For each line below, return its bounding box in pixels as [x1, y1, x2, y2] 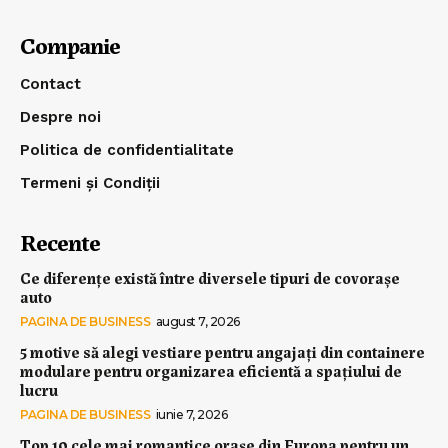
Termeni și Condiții [20, 173, 160, 192]
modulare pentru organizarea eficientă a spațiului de [20, 358, 402, 382]
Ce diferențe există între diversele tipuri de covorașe [20, 265, 400, 289]
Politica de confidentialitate [20, 140, 234, 159]
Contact [20, 74, 81, 93]
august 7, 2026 [155, 313, 240, 329]
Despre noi [20, 107, 101, 126]
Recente [20, 223, 100, 258]
